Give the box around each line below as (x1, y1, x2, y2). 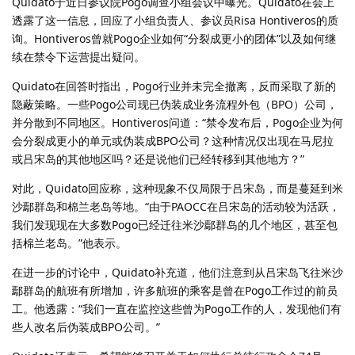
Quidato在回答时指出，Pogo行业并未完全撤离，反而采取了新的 (12, 78, 336, 94)
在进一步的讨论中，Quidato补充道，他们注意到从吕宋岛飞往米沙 (12, 264, 343, 280)
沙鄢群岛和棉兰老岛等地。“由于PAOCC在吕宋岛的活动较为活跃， (12, 198, 340, 214)
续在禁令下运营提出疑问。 (12, 48, 145, 64)
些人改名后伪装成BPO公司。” (12, 319, 160, 334)
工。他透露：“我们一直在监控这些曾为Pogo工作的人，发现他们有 (12, 300, 342, 316)
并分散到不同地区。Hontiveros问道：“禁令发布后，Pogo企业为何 (12, 114, 343, 130)
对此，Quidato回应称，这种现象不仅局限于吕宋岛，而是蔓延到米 (12, 180, 343, 196)
